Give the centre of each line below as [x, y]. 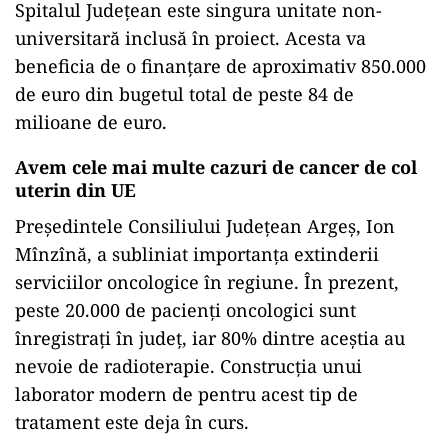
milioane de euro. [91, 122]
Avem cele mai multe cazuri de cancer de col [216, 167]
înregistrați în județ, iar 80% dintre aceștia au [210, 338]
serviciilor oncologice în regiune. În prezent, [207, 282]
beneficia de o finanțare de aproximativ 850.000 [220, 66]
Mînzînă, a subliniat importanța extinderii [197, 254]
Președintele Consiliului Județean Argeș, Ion [205, 226]
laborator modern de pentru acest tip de [186, 394]
